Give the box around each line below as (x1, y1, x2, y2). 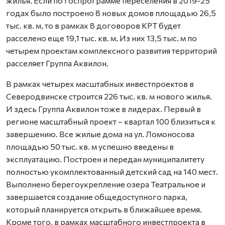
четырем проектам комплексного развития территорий (6, 45, 217, 55)
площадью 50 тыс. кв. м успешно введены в (6, 141, 174, 151)
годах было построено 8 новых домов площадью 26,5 (6, 8, 216, 18)
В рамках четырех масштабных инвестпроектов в (6, 78, 194, 88)
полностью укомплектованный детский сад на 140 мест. (6, 166, 218, 176)
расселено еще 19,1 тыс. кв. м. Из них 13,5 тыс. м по (6, 33, 197, 43)
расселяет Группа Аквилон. (6, 58, 108, 68)
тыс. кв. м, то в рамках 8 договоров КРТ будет (6, 20, 181, 30)
